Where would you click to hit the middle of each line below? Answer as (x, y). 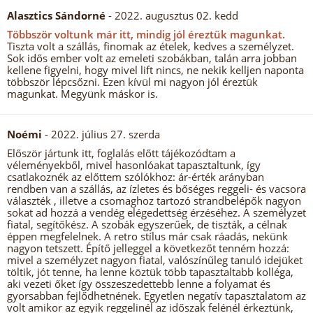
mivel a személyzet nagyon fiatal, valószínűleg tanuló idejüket (155, 260)
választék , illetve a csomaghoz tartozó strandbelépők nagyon (154, 201)
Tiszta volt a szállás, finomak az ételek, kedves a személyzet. (151, 46)
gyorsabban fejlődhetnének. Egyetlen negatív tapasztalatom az (156, 296)
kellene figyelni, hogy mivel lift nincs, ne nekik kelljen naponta (155, 70)
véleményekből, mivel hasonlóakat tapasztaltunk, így (134, 165)
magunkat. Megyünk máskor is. (82, 94)
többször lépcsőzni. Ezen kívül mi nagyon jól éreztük (132, 82)
